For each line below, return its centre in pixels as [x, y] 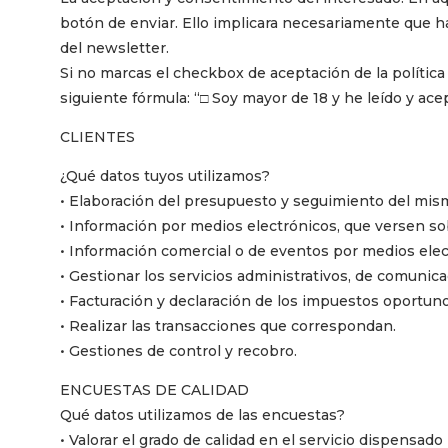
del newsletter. [114, 47]
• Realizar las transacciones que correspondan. [228, 325]
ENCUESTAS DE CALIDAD [154, 389]
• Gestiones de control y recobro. [178, 350]
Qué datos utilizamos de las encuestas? [202, 414]
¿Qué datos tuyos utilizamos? [165, 175]
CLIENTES [97, 136]
